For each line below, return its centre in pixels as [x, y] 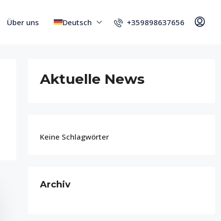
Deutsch [77, 22]
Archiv [55, 184]
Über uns [23, 22]
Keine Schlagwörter [74, 137]
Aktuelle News [92, 79]
